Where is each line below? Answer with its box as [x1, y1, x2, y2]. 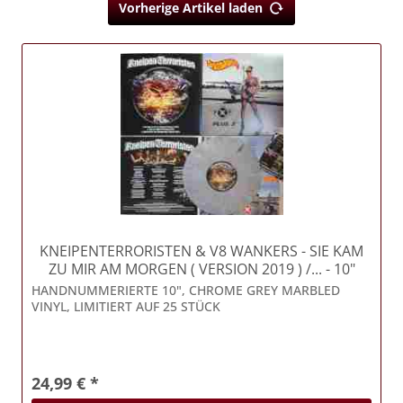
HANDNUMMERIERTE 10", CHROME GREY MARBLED [31, 282, 341, 300]
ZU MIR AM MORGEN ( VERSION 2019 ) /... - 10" [48, 259, 355, 280]
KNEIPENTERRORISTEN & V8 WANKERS [40, 241, 299, 262]
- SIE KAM [298, 241, 364, 262]
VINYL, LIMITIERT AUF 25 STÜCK [31, 298, 221, 316]
